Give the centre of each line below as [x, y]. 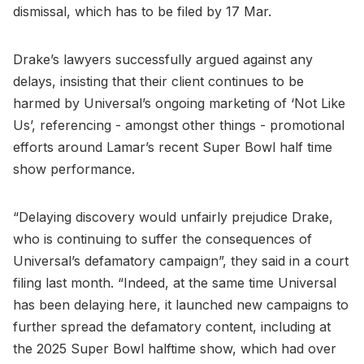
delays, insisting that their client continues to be [158, 81]
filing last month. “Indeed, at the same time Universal [175, 282]
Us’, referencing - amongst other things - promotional [179, 125]
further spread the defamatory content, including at [172, 326]
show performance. [76, 169]
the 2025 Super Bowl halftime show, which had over [175, 348]
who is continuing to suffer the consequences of [162, 238]
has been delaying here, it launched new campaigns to [181, 304]
